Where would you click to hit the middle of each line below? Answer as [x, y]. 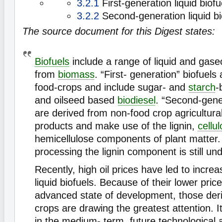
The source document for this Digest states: [119, 31]
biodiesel [137, 100]
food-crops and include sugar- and [111, 87]
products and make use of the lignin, [116, 126]
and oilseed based [76, 100]
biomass [76, 74]
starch [202, 87]
